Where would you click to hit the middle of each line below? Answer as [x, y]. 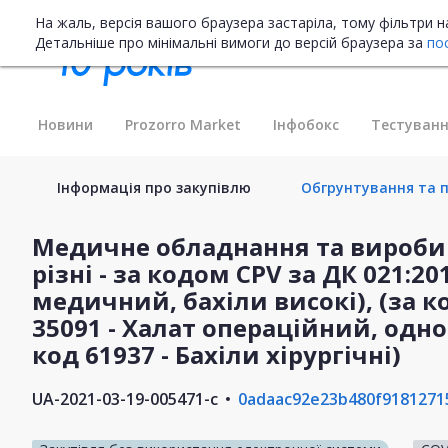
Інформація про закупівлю [154, 187]
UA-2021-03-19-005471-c [125, 398]
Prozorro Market [183, 124]
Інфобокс [306, 124]
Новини [65, 124]
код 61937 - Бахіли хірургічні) [216, 354]
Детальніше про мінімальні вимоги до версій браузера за [231, 42]
